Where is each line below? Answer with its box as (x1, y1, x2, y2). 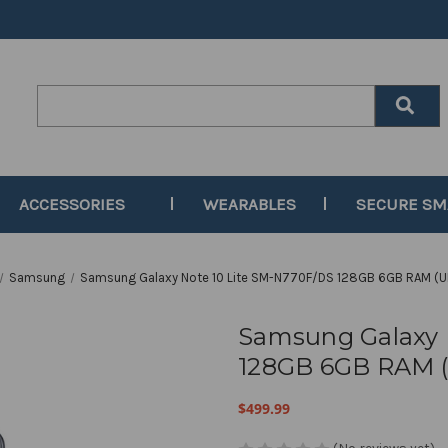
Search (37, 87, 84, 104)
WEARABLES (203, 194, 297, 214)
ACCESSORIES (18, 194, 125, 214)
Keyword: (37, 108, 96, 125)
